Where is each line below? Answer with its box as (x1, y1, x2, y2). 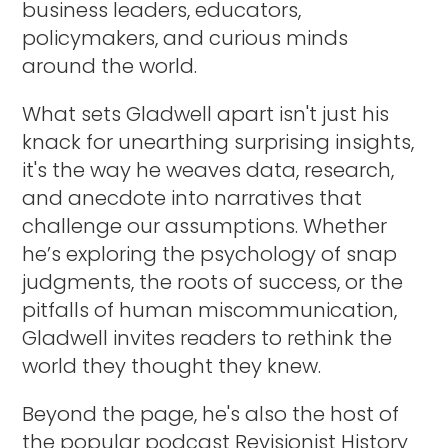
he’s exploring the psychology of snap (22, 239, 398, 268)
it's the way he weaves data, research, (22, 155, 395, 184)
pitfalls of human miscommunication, (22, 295, 398, 324)
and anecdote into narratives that (22, 183, 363, 212)
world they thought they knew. (22, 351, 322, 380)
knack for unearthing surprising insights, (22, 127, 415, 156)
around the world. (22, 51, 198, 80)
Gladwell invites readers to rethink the (22, 323, 393, 352)
